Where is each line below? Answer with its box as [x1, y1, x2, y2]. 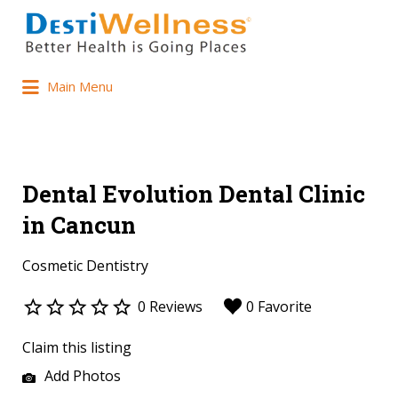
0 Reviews [138, 297, 203, 317]
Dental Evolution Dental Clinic [22, 179, 365, 210]
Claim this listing [22, 338, 131, 358]
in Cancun [22, 210, 136, 241]
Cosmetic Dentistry [22, 256, 148, 276]
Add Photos [41, 366, 121, 386]
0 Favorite [246, 297, 312, 317]
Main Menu [47, 77, 113, 95]
